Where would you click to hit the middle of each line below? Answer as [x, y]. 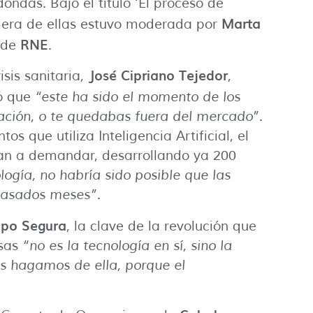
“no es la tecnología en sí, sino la [127, 246]
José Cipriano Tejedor [158, 75]
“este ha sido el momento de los [138, 97]
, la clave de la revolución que [161, 226]
